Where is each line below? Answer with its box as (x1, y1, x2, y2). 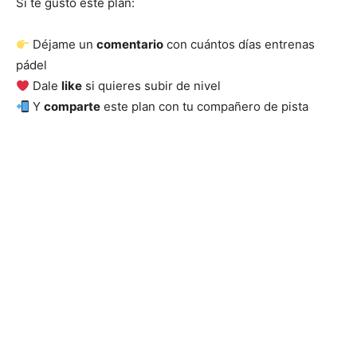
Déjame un (29, 37, 97, 52)
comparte (44, 99, 101, 114)
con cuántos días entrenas (163, 37, 316, 52)
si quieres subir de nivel (82, 78, 222, 93)
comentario (96, 37, 164, 52)
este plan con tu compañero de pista (100, 99, 309, 114)
